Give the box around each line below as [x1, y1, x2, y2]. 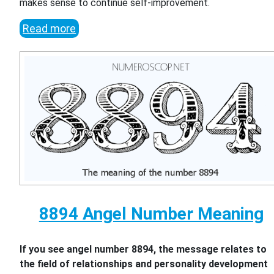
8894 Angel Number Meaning [39, 203, 264, 224]
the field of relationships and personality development [20, 257, 268, 270]
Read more [23, 21, 76, 35]
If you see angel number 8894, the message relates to [20, 243, 267, 255]
